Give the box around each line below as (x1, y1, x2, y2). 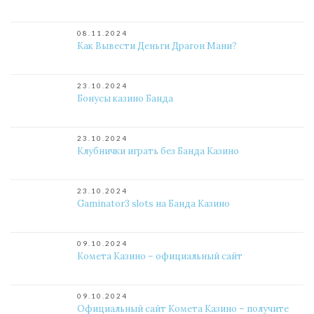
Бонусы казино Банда (77, 93, 173, 104)
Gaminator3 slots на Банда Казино (77, 198, 230, 210)
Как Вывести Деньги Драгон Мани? (77, 40, 237, 52)
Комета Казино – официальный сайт (77, 250, 243, 262)
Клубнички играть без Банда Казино (77, 145, 239, 157)
